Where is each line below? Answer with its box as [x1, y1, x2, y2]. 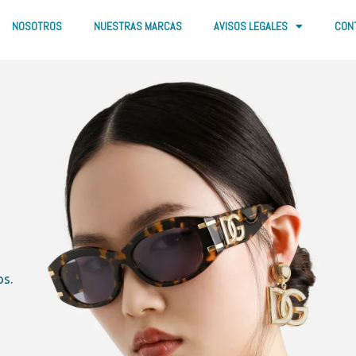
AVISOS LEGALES [214, 19, 288, 33]
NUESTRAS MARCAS [94, 19, 182, 33]
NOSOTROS [12, 19, 62, 33]
